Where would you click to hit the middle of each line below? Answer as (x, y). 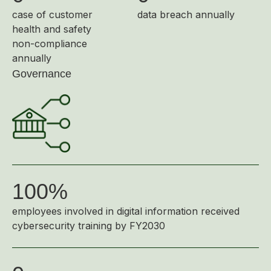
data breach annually (186, 15)
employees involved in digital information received (126, 211)
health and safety (52, 29)
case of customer (52, 15)
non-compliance (50, 44)
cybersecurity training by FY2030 (89, 226)
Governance (42, 74)
